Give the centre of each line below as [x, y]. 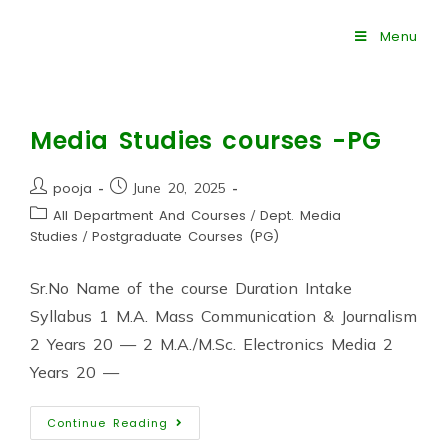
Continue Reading [107, 423]
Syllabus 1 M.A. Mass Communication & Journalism [223, 316]
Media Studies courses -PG [205, 140]
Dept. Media [300, 215]
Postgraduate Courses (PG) [185, 236]
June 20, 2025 [179, 188]
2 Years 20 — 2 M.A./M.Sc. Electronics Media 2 [211, 344]
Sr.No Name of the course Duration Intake [190, 288]
